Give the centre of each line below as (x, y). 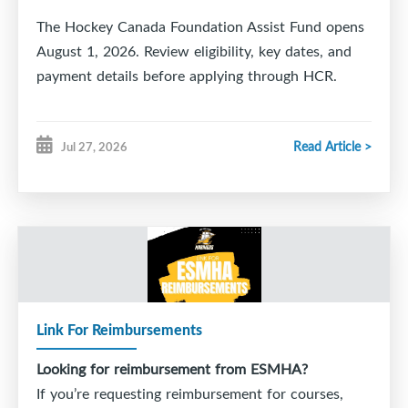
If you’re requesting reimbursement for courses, (190, 394)
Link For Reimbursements (119, 330)
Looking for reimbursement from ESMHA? (172, 369)
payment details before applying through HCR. (187, 76)
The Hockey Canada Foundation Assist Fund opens (200, 27)
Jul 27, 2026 (94, 147)
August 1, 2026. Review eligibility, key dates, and (194, 51)
